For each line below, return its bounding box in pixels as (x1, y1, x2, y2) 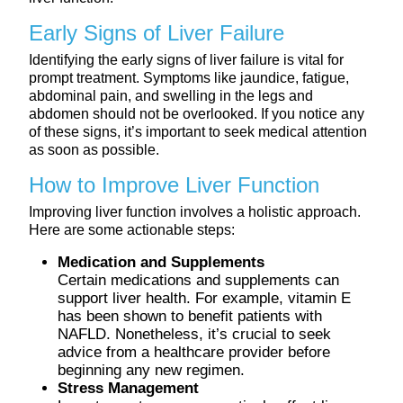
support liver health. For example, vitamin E (58, 289, 351, 307)
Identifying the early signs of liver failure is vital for (29, 51, 344, 67)
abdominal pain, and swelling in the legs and (29, 87, 313, 103)
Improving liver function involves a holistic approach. (29, 203, 361, 219)
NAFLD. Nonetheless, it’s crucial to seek (58, 325, 331, 343)
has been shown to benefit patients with (58, 307, 322, 325)
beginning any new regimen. (58, 361, 245, 379)
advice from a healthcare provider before (58, 343, 330, 361)
